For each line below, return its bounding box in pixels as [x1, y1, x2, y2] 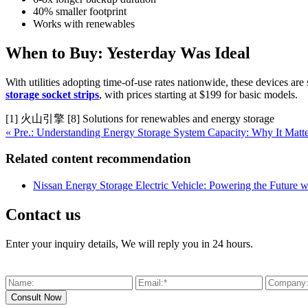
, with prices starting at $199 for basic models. [99, 88, 298, 100]
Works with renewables [33, 17, 135, 30]
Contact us [5, 205, 80, 223]
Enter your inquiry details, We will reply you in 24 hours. [5, 237, 253, 250]
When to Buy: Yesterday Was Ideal [5, 43, 250, 62]
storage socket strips [5, 88, 99, 100]
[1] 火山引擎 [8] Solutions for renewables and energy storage [5, 112, 274, 124]
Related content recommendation [5, 151, 191, 166]
